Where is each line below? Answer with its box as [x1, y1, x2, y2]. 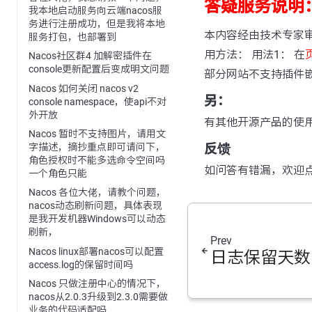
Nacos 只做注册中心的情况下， [29, 278, 166, 290]
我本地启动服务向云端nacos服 [29, 4, 162, 16]
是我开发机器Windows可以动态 [29, 213, 166, 225]
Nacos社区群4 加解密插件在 [29, 50, 152, 62]
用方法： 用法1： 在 [203, 48, 305, 61]
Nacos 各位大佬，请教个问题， [29, 187, 166, 198]
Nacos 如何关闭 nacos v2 [29, 82, 139, 94]
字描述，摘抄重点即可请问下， [29, 141, 165, 153]
